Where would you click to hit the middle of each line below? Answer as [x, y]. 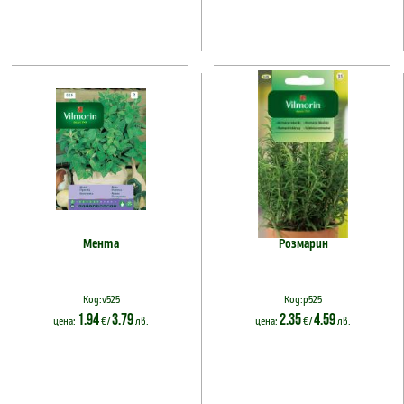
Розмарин [303, 244]
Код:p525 [303, 300]
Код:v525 [101, 300]
